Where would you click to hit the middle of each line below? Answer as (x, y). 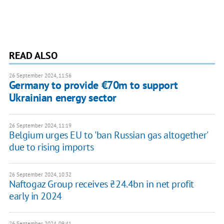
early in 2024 (35, 196)
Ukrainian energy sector (62, 98)
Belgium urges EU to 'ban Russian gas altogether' (108, 135)
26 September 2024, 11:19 (40, 126)
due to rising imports (51, 147)
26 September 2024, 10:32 (40, 175)
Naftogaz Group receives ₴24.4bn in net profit (101, 184)
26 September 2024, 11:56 (40, 76)
